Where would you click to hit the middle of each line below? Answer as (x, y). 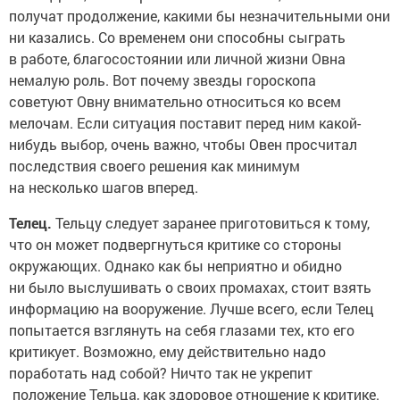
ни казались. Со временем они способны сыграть (177, 37)
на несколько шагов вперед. (104, 187)
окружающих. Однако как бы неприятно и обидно (175, 265)
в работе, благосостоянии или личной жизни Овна (177, 58)
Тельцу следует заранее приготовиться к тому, (211, 222)
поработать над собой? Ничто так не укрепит (161, 372)
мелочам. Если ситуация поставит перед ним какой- (185, 122)
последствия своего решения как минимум (154, 165)
